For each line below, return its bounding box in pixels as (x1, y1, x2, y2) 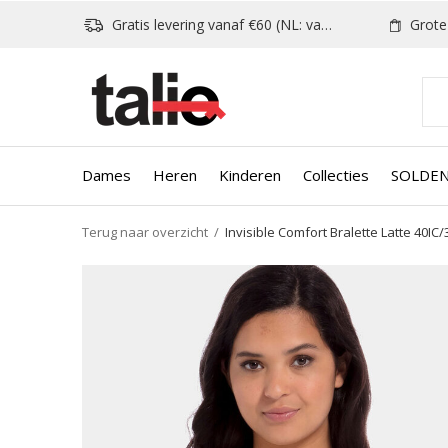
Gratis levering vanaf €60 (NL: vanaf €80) (108, 15, 321, 34)
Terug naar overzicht (82, 223, 208, 241)
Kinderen (219, 164, 281, 185)
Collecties (303, 164, 369, 185)
